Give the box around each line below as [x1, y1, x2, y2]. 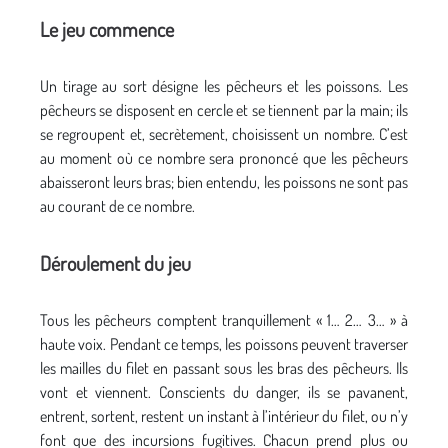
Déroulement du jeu [40, 249, 191, 276]
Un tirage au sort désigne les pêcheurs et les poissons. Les [40, 75, 408, 96]
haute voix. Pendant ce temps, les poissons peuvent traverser [40, 333, 408, 354]
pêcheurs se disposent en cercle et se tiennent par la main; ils [40, 99, 408, 120]
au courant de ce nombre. [40, 195, 195, 216]
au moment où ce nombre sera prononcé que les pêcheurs [40, 147, 408, 168]
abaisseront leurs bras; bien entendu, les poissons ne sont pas [40, 171, 408, 192]
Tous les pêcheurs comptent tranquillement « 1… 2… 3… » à [40, 309, 408, 330]
